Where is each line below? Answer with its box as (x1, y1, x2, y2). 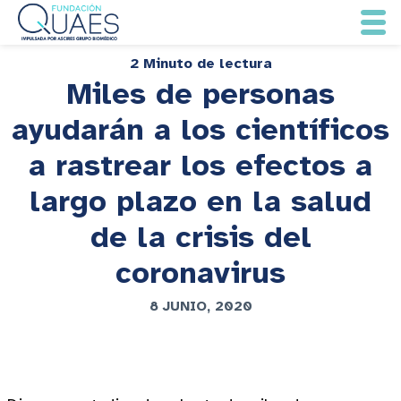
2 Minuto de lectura (129, 55, 272, 73)
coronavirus (115, 254, 286, 292)
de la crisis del (90, 218, 311, 256)
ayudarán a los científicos (12, 111, 389, 149)
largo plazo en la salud (30, 183, 371, 220)
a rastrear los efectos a (29, 147, 372, 184)
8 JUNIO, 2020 (149, 297, 252, 314)
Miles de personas (66, 75, 335, 113)
